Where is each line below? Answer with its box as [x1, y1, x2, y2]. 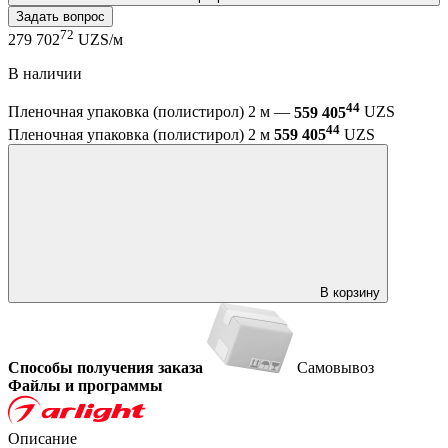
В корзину [320, 284, 380, 300]
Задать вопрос [16, 8, 105, 24]
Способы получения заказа [8, 358, 203, 376]
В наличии [8, 65, 82, 83]
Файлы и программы [8, 376, 163, 394]
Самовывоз [297, 358, 374, 376]
